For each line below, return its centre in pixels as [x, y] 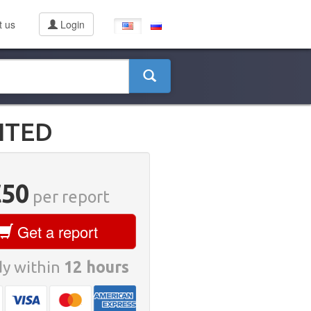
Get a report [56, 232]
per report [69, 196]
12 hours [96, 267]
